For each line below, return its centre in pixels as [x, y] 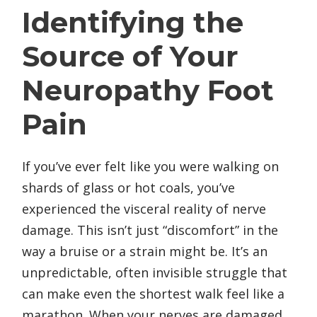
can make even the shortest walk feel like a [153, 293]
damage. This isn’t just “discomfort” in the [150, 230]
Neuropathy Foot [148, 90]
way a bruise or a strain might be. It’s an [145, 251]
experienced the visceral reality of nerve [144, 208]
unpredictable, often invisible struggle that [155, 272]
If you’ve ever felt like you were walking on [150, 166]
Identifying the [133, 22]
